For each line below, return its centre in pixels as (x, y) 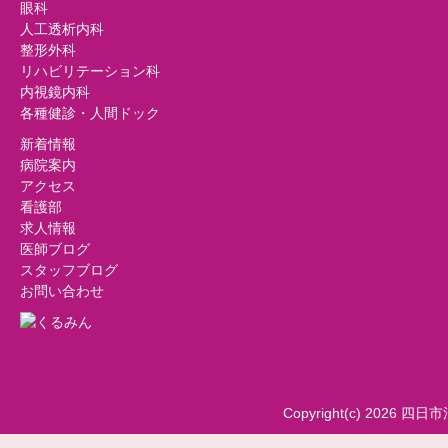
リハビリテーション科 (89, 71)
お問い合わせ (61, 291)
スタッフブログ (68, 270)
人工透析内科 (61, 29)
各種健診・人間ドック (89, 113)
